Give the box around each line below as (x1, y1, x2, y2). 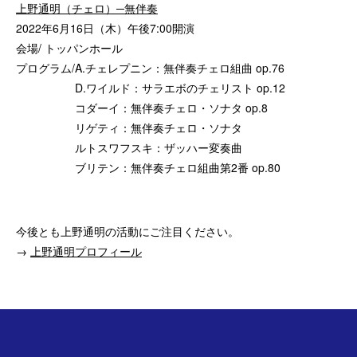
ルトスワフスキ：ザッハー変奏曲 (16, 139, 242, 155)
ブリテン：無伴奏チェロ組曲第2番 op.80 (16, 159, 280, 175)
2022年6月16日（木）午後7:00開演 (16, 19, 194, 36)
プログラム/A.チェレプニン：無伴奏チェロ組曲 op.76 (16, 59, 284, 76)
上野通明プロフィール (30, 242, 142, 259)
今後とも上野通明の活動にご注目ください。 (16, 222, 239, 239)
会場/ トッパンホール (16, 39, 123, 56)
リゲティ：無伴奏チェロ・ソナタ (16, 119, 242, 135)
